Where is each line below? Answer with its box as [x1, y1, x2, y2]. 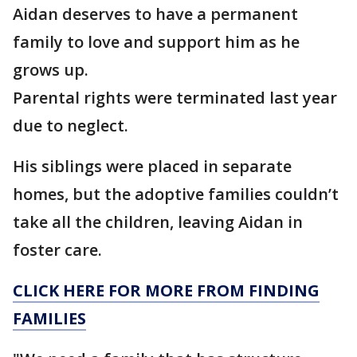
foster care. [13, 239, 102, 261]
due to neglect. [13, 115, 128, 136]
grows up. [13, 59, 88, 80]
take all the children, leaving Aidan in [13, 211, 303, 233]
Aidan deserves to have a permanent [13, 3, 298, 25]
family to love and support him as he [13, 31, 300, 53]
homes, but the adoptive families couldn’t [13, 183, 339, 205]
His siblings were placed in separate [13, 155, 292, 177]
